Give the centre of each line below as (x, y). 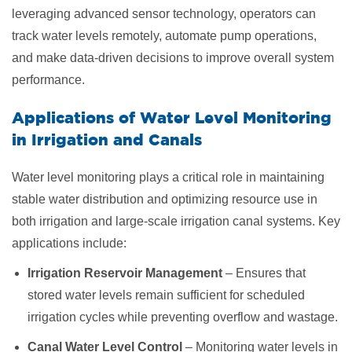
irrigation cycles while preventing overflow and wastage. (183, 317)
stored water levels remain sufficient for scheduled (166, 295)
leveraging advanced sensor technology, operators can (164, 13)
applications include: (69, 243)
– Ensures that (264, 273)
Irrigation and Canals (117, 139)
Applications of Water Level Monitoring (172, 117)
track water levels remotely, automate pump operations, (164, 35)
